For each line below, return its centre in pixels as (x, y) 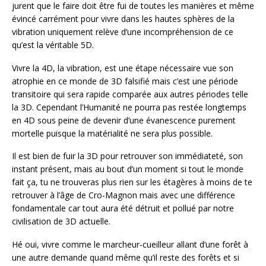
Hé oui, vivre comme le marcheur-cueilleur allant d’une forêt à (130, 245)
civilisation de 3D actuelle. (61, 221)
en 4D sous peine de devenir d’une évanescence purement (124, 120)
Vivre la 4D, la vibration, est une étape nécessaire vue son (123, 68)
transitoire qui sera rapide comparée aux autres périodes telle (130, 94)
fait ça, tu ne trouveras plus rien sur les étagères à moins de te (132, 182)
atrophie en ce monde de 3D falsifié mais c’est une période (125, 81)
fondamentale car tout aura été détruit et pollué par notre (123, 208)
